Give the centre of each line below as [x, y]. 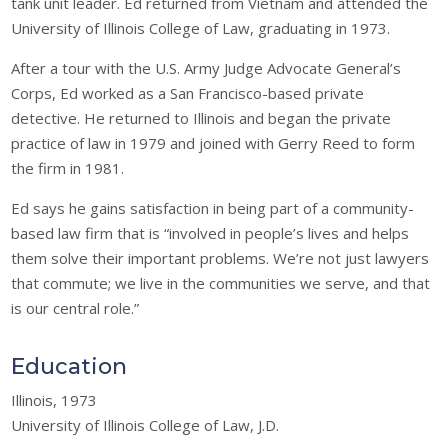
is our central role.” [75, 307]
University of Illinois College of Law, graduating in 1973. [201, 27]
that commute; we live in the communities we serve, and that [221, 282]
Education [69, 366]
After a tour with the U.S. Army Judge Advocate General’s [206, 67]
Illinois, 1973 [54, 399]
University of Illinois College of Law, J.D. [145, 424]
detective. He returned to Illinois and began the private [201, 117]
